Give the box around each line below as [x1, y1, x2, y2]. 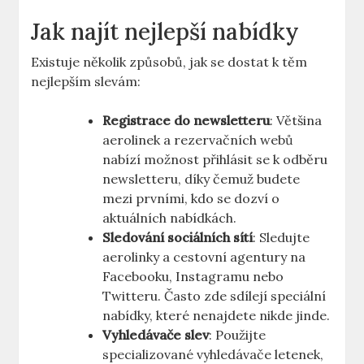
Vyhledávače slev [102, 327, 210, 344]
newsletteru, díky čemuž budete [102, 171, 301, 188]
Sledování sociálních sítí [102, 229, 253, 246]
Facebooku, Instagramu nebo [102, 268, 284, 285]
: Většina [270, 112, 323, 129]
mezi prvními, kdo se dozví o [102, 190, 280, 207]
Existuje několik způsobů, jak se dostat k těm [31, 54, 308, 71]
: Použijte [209, 327, 266, 344]
